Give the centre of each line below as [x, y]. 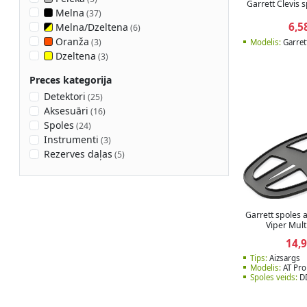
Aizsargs [284, 258]
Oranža [71, 41]
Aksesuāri [66, 111]
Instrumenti [71, 140]
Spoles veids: [274, 278]
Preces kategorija [70, 79]
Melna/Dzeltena [90, 27]
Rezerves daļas [78, 154]
